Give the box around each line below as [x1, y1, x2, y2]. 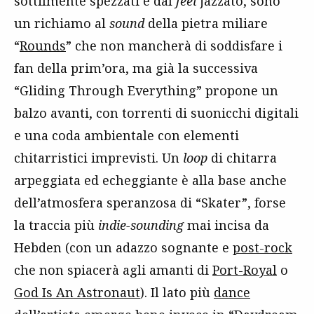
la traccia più [14, 217, 98, 233]
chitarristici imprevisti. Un [14, 149, 183, 166]
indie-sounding [98, 217, 184, 233]
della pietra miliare [144, 15, 268, 32]
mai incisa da [184, 217, 269, 233]
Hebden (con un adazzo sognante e [14, 239, 233, 256]
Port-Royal [212, 261, 277, 278]
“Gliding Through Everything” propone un [14, 82, 278, 99]
